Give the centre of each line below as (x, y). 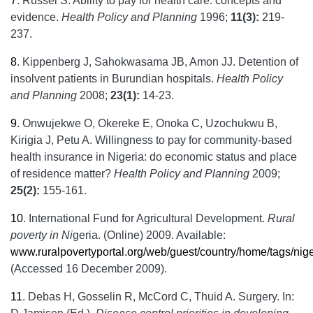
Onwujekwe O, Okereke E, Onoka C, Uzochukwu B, (150, 123)
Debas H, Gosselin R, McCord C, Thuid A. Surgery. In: (161, 297)
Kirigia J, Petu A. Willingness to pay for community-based (151, 140)
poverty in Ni (42, 235)
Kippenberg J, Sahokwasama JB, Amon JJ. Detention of (160, 62)
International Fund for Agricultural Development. (148, 218)
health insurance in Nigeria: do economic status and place (154, 157)
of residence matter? (62, 174)
